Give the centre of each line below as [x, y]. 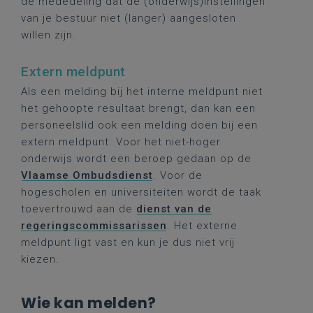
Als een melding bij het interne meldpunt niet [142, 92]
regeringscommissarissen [94, 226]
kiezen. [40, 259]
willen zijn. [49, 35]
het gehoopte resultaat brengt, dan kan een [138, 108]
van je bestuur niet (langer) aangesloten [129, 18]
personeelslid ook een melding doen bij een [139, 125]
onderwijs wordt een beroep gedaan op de [136, 159]
